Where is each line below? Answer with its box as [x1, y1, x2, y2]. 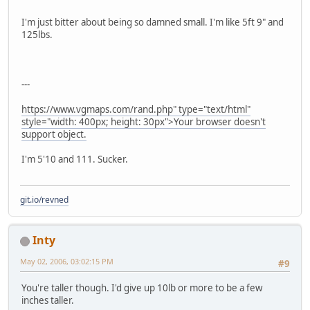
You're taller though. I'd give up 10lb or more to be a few [21, 281, 262, 294]
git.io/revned [20, 194, 69, 206]
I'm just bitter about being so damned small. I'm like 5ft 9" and [21, 16, 284, 29]
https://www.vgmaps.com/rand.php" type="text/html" [21, 103, 250, 116]
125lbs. [21, 28, 53, 42]
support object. [21, 128, 86, 141]
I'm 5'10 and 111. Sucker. [21, 153, 128, 166]
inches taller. [21, 293, 74, 307]
